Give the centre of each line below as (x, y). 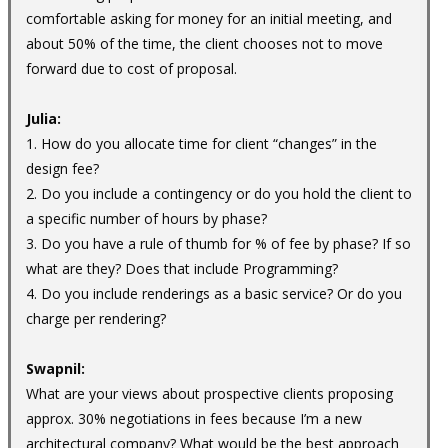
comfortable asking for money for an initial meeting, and (209, 18)
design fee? (62, 168)
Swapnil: (55, 368)
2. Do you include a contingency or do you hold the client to (219, 193)
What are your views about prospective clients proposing (209, 393)
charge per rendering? (96, 318)
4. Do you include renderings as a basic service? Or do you (214, 293)
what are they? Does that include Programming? (182, 268)
